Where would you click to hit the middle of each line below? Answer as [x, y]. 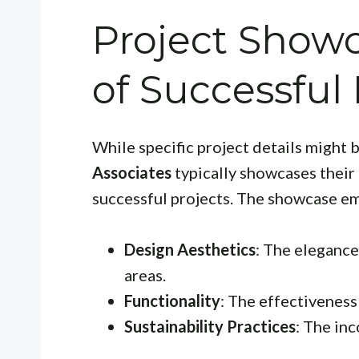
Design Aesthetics [190, 249]
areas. [145, 274]
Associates [132, 172]
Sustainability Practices [210, 326]
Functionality [172, 300]
